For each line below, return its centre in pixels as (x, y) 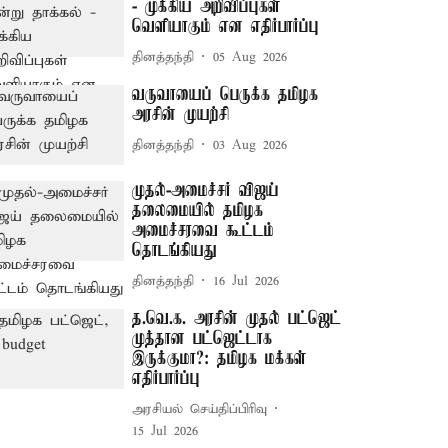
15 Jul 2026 (165, 432)
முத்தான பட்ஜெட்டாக (202, 339)
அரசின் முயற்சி (181, 115)
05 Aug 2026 (250, 57)
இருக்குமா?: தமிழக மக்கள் (220, 359)
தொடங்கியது (175, 251)
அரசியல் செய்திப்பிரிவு (200, 409)
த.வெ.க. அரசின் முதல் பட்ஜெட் (237, 319)
